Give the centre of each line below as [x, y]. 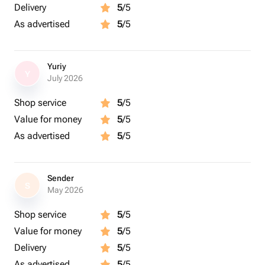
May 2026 [65, 190]
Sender [61, 178]
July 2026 [65, 78]
